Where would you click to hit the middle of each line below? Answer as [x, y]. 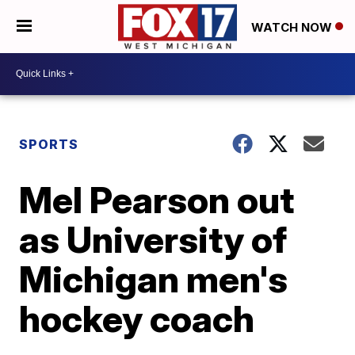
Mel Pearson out [157, 199]
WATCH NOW [293, 27]
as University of [153, 239]
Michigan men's [154, 279]
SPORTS [49, 144]
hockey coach [137, 318]
